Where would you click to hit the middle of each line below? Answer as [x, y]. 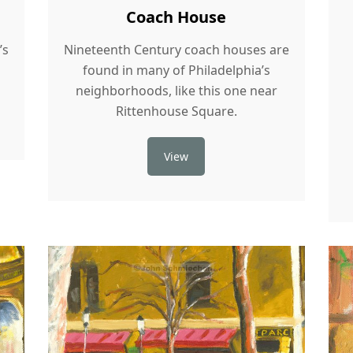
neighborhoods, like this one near [176, 90]
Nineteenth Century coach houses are [176, 49]
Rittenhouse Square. [176, 111]
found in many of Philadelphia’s [176, 70]
